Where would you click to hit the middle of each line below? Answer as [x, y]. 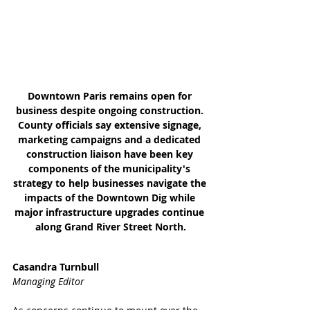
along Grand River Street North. [111, 227]
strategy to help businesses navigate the [111, 183]
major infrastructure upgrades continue [111, 212]
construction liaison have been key [111, 154]
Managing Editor [48, 281]
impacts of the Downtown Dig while [111, 198]
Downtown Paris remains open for [111, 96]
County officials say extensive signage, [111, 125]
